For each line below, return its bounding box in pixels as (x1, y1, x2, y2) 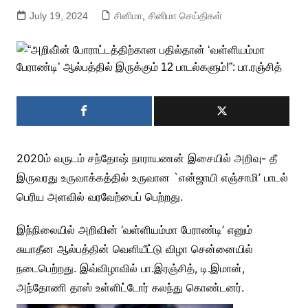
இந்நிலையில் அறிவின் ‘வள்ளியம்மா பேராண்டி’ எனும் (16, 223, 252, 236)
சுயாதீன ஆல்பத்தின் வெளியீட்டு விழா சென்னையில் (16, 242, 253, 256)
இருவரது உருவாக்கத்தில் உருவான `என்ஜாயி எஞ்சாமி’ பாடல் (16, 170, 288, 184)
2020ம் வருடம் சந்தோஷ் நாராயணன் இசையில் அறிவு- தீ (16, 151, 277, 165)
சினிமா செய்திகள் (148, 10, 222, 21)
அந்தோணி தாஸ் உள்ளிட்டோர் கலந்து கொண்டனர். (16, 280, 244, 294)
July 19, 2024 (29, 10, 88, 21)
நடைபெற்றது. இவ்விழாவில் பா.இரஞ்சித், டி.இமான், (16, 261, 245, 275)
